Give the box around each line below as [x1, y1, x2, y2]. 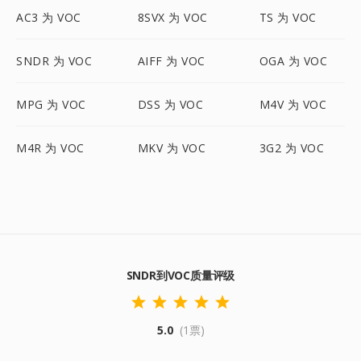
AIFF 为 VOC [137, 53, 205, 68]
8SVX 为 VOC [137, 10, 208, 25]
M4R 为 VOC [16, 140, 85, 156]
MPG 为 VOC [16, 97, 86, 112]
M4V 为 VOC [259, 97, 327, 112]
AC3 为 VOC [16, 10, 81, 25]
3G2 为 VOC [259, 140, 325, 156]
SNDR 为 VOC [16, 53, 92, 68]
